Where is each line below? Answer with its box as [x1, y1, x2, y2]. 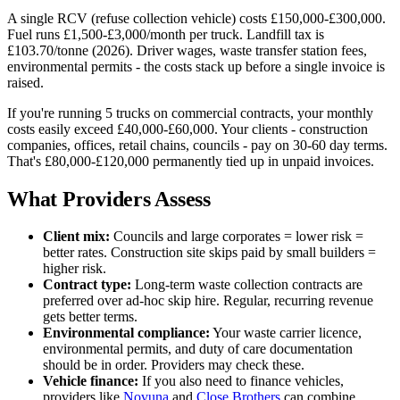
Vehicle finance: [43, 373, 138, 389]
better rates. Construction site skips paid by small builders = [43, 245, 376, 261]
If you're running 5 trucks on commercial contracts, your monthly [7, 104, 373, 121]
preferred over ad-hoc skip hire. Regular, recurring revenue [43, 293, 373, 309]
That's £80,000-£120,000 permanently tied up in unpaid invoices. [7, 153, 374, 169]
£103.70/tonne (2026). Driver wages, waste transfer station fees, [7, 42, 367, 58]
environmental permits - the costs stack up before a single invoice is [7, 58, 385, 74]
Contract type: [43, 277, 131, 293]
